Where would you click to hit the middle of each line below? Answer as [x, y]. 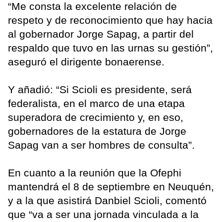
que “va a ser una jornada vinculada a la [103, 215]
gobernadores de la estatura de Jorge [97, 131]
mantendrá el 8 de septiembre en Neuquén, [111, 187]
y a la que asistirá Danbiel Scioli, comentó [107, 201]
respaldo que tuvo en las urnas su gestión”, [111, 48]
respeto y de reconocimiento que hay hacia [110, 20]
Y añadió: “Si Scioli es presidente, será [100, 90]
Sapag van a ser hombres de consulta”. [101, 145]
